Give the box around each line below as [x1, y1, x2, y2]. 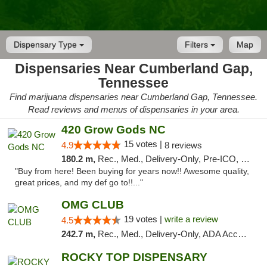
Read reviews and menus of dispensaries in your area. [27, 104, 240, 114]
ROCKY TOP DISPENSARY [61, 251, 207, 263]
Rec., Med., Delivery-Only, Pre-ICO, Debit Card [97, 154, 241, 164]
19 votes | [123, 214, 164, 224]
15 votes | [123, 139, 164, 149]
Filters [185, 40, 210, 49]
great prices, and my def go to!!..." [15, 178, 143, 187]
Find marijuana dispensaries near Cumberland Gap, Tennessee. [10, 92, 257, 102]
